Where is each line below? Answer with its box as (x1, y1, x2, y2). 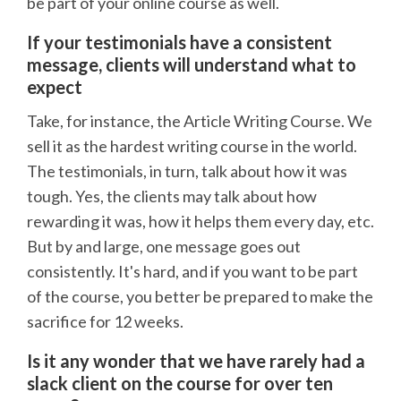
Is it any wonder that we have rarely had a (27, 350, 365, 372)
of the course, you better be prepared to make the (27, 286, 373, 307)
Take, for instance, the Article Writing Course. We (27, 111, 372, 132)
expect (27, 76, 82, 98)
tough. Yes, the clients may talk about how (27, 186, 317, 207)
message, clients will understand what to (27, 54, 356, 76)
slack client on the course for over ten (27, 372, 333, 395)
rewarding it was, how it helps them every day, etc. (27, 211, 374, 232)
